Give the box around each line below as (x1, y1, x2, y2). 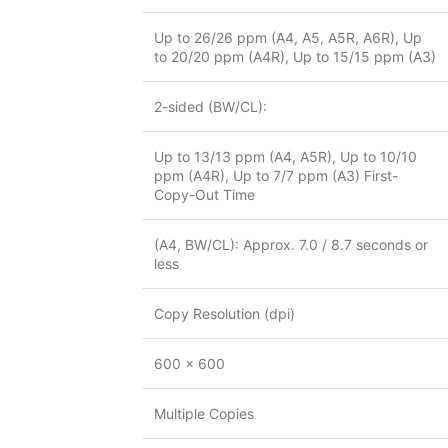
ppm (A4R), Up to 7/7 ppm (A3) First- (154, 167, 398, 184)
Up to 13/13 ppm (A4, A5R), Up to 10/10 (154, 148, 417, 165)
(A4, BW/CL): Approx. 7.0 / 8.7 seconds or (154, 236, 428, 253)
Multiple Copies (154, 405, 254, 422)
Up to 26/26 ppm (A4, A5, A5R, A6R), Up (154, 29, 422, 46)
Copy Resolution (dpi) (154, 305, 295, 322)
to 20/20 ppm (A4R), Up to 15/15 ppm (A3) (154, 48, 436, 65)
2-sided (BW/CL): (154, 98, 267, 115)
